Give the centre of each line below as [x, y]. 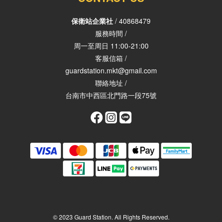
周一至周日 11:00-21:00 [111, 46]
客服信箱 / [111, 58]
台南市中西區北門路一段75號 [111, 95]
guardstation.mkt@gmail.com [111, 70]
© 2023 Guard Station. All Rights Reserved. [111, 217]
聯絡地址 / [111, 83]
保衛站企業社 [92, 21]
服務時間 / [111, 33]
